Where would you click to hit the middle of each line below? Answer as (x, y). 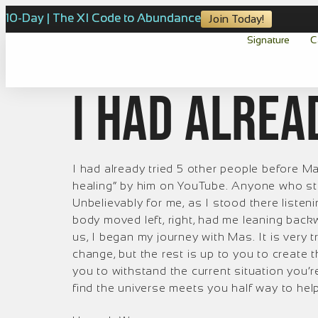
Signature (268, 40)
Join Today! (236, 19)
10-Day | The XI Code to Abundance (103, 18)
